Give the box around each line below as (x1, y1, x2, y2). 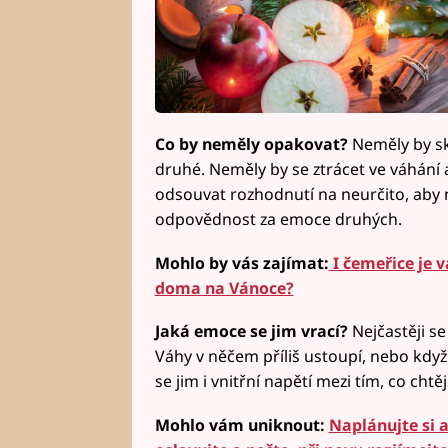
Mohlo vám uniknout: (154, 414, 329, 437)
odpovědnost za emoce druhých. (154, 207, 402, 230)
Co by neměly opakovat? (154, 132, 352, 155)
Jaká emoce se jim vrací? (154, 320, 352, 343)
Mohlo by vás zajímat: (154, 251, 329, 274)
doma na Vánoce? (154, 276, 294, 299)
